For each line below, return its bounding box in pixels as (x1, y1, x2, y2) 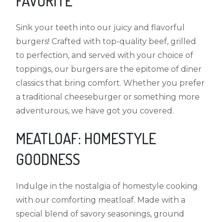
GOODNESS (16, 149, 81, 168)
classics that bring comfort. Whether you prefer (16, 78, 205, 88)
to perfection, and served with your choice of (16, 50, 194, 60)
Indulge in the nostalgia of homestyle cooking (16, 181, 198, 191)
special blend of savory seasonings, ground (16, 209, 185, 219)
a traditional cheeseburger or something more (16, 92, 200, 102)
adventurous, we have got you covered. (16, 106, 174, 115)
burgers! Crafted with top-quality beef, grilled (16, 36, 197, 46)
